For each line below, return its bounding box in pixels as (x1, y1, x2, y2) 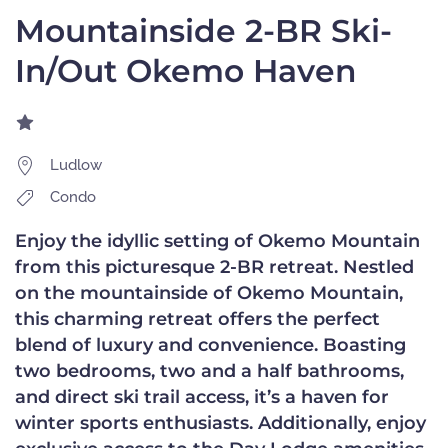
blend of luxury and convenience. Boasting (15, 334, 406, 356)
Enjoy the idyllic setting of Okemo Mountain (15, 230, 420, 252)
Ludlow (50, 156, 102, 175)
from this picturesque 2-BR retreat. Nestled (15, 256, 414, 278)
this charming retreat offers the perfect (15, 308, 380, 330)
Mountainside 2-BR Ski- (15, 12, 392, 50)
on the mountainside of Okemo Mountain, (15, 282, 403, 304)
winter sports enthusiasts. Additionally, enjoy (15, 412, 426, 434)
